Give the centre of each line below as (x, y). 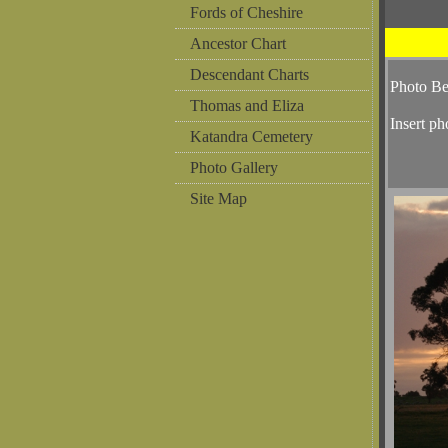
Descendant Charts (249, 74)
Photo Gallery (234, 167)
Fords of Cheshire (246, 12)
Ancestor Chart (238, 43)
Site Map (218, 198)
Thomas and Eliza (247, 105)
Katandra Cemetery (251, 136)
